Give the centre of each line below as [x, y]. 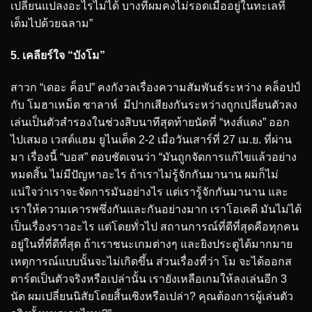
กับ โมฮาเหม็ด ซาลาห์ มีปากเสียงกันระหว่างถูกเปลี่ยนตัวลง [154, 104]
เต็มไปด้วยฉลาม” [52, 24]
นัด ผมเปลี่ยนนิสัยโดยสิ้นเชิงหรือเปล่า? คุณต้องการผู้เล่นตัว [152, 296]
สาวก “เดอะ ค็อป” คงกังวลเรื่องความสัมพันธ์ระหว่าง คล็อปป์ [155, 87]
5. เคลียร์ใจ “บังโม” [58, 56]
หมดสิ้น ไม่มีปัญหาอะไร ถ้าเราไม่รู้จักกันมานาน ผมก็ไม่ [145, 174]
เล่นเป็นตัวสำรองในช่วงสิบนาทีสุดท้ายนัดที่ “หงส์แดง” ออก [150, 122]
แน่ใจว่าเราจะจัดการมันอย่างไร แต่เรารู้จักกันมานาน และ [149, 192]
